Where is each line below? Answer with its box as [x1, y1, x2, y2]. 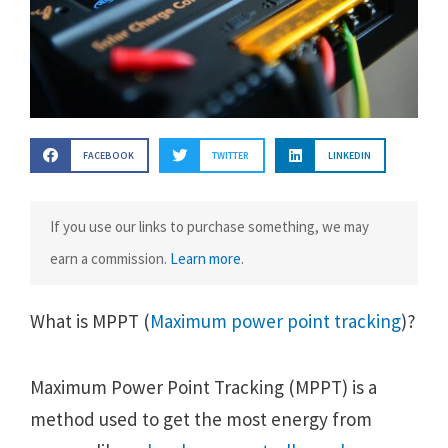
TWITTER [212, 149, 250, 163]
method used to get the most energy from [30, 406, 372, 431]
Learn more [170, 249, 241, 269]
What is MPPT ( [30, 309, 150, 334]
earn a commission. [50, 249, 170, 269]
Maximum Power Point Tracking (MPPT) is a [30, 374, 377, 399]
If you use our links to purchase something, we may [50, 217, 369, 237]
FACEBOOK [82, 149, 134, 163]
